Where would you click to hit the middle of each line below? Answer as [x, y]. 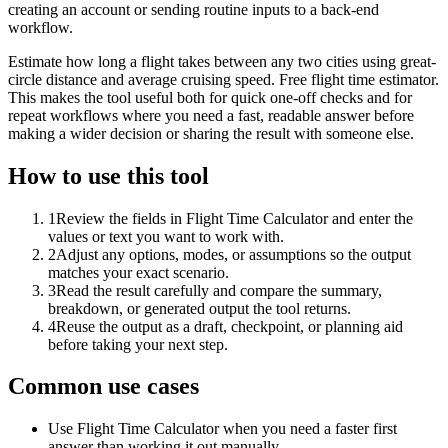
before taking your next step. [138, 344]
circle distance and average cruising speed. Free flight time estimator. [223, 79]
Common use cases [103, 386]
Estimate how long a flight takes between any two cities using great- [222, 61]
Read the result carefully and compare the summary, [219, 290]
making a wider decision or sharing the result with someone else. [211, 133]
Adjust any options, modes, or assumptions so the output [233, 254]
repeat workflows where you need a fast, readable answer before [211, 115]
